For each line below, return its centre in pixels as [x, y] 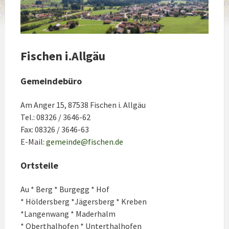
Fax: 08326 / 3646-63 [55, 130]
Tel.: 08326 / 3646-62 [55, 117]
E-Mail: [33, 142]
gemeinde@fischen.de [85, 142]
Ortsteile [39, 166]
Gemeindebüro [51, 81]
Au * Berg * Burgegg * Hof [65, 189]
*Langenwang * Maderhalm [68, 214]
